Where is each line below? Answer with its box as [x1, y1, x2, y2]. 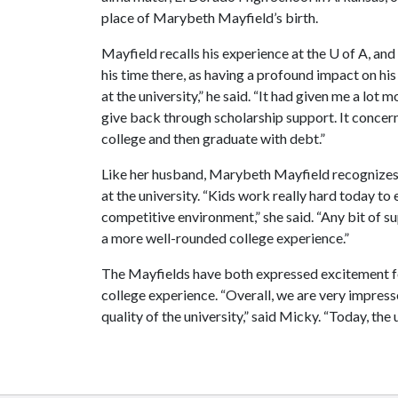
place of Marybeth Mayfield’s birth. [101, 9, 318, 26]
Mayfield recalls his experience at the [101, 44, 329, 61]
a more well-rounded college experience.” [101, 229, 349, 246]
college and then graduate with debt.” [101, 130, 325, 147]
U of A [329, 44, 368, 61]
